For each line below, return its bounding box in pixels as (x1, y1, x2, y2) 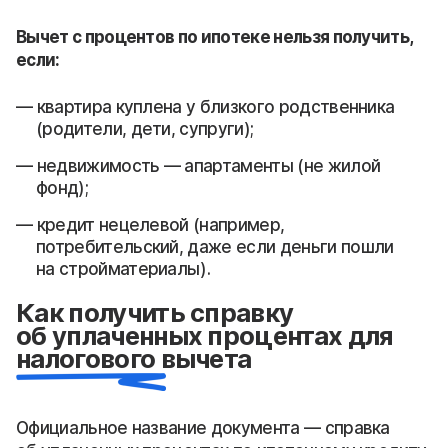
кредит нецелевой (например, (36, 214, 285, 235)
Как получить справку (16, 297, 294, 329)
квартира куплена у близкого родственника (36, 96, 395, 117)
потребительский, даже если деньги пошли (36, 236, 394, 257)
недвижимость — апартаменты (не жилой (36, 155, 381, 176)
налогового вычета (16, 343, 252, 375)
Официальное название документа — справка (16, 418, 390, 439)
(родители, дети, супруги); (36, 118, 254, 139)
